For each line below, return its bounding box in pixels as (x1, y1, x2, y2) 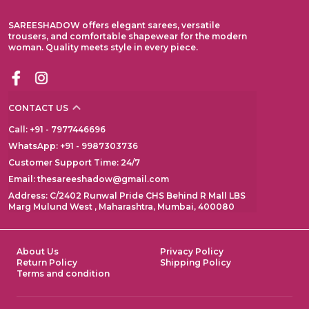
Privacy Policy (160, 246, 223, 257)
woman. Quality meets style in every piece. (8, 42, 198, 53)
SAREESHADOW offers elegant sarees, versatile (8, 20, 220, 31)
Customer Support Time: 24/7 (8, 157, 140, 168)
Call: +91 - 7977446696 (8, 124, 106, 135)
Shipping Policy (160, 257, 231, 268)
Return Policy (17, 257, 77, 268)
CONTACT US (8, 103, 68, 114)
